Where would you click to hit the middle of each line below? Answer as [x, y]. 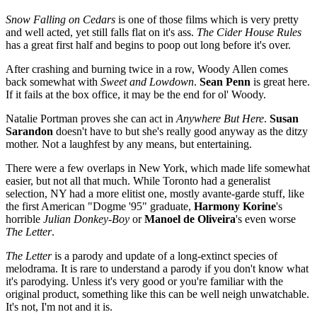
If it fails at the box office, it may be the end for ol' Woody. [136, 94]
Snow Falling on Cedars [60, 19]
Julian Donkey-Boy [86, 219]
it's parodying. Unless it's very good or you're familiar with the [144, 281]
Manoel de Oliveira [190, 219]
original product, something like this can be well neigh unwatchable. [157, 294]
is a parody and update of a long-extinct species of [165, 255]
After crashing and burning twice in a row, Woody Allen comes [147, 69]
